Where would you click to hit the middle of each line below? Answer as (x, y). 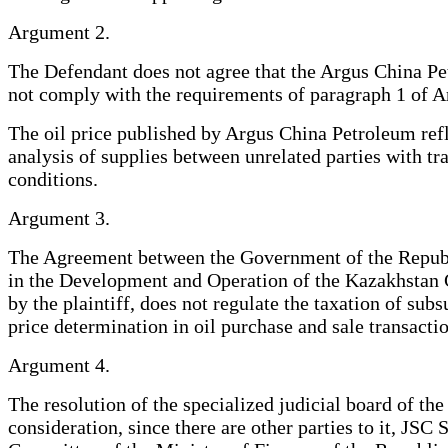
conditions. (53, 178)
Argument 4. (59, 364)
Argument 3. (59, 217)
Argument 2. (59, 31)
